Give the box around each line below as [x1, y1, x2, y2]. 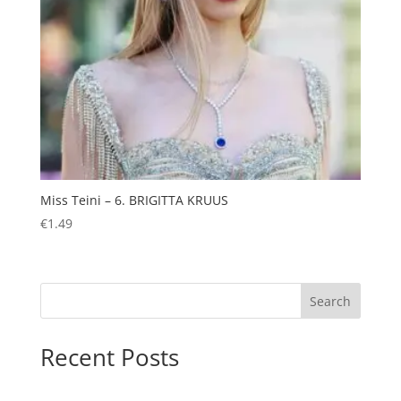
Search [310, 293, 352, 311]
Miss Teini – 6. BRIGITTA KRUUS [39, 192, 228, 209]
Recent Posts [39, 341, 179, 374]
